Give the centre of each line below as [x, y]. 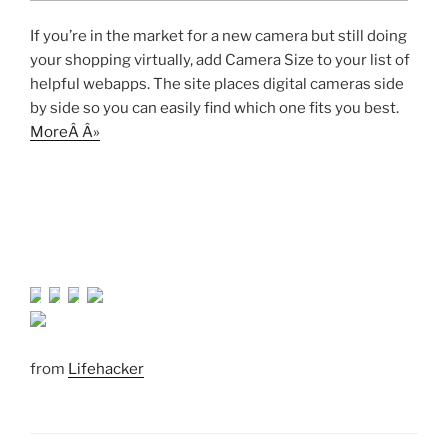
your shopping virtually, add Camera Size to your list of [220, 59]
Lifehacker [106, 368]
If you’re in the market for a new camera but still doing [218, 35]
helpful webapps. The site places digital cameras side [217, 83]
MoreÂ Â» [65, 131]
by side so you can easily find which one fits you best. [214, 107]
